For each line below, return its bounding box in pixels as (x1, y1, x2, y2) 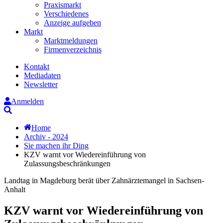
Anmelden (11, 97, 44, 106)
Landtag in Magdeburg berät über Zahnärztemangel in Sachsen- (4, 176, 204, 185)
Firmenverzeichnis (44, 45, 102, 54)
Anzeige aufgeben (44, 18, 101, 27)
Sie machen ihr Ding (24, 141, 89, 150)
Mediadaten (24, 71, 61, 80)
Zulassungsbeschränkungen (24, 159, 111, 168)
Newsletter (24, 80, 58, 89)
